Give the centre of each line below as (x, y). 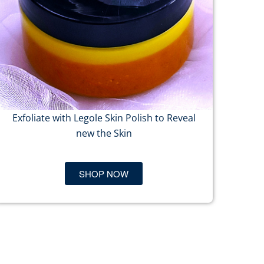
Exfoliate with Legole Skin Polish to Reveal (104, 118)
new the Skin (104, 133)
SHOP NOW (104, 174)
